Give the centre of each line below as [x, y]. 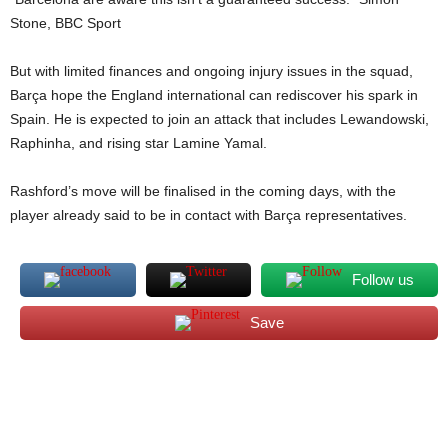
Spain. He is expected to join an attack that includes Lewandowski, [219, 119]
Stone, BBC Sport [65, 23]
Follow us [382, 279]
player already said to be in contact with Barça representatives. [208, 215]
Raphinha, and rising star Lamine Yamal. [138, 143]
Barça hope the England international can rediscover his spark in [214, 95]
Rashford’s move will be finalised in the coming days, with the [203, 191]
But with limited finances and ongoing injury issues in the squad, [211, 71]
